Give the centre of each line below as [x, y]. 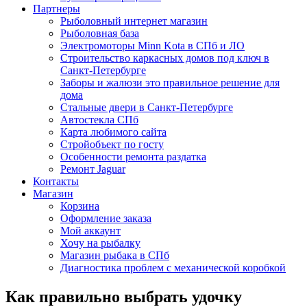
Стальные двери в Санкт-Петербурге [147, 107]
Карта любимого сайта [113, 132]
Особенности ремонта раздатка [133, 157]
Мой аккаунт [90, 231]
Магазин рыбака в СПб [115, 255]
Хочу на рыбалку [100, 243]
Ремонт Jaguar [93, 169]
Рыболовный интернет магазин [134, 21]
